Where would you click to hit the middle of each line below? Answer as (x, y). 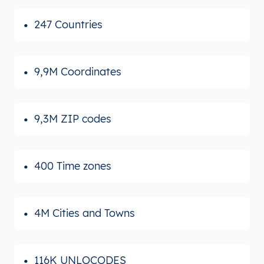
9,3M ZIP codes (73, 118)
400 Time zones (73, 166)
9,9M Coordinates (78, 71)
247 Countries (68, 24)
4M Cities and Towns (85, 213)
